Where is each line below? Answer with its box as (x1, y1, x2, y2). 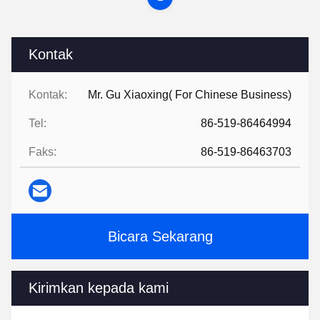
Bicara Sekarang (107, 229, 213, 244)
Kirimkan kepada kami (29, 280, 169, 296)
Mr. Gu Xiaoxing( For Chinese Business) (88, 89, 291, 101)
